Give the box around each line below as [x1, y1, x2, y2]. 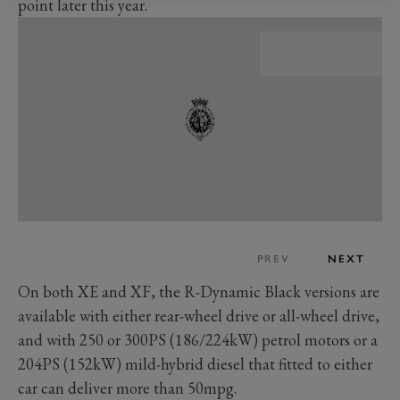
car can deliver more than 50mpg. [18, 377, 240, 398]
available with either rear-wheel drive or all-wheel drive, [18, 304, 379, 326]
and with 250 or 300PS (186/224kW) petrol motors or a [18, 329, 378, 350]
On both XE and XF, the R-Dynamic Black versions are [18, 280, 379, 302]
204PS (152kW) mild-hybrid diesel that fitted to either [18, 353, 372, 374]
